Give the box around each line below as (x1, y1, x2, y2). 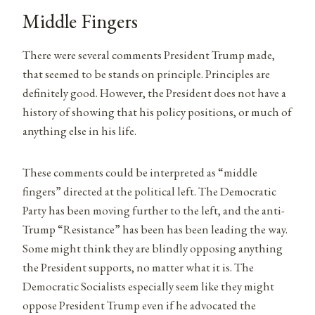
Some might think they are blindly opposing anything (22, 240, 283, 256)
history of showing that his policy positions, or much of (22, 103, 292, 120)
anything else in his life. (22, 122, 136, 139)
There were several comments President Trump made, (22, 46, 275, 63)
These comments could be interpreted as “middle (22, 164, 257, 180)
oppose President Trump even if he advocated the (22, 297, 256, 313)
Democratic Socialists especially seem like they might (22, 278, 274, 294)
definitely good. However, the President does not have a (22, 84, 286, 101)
